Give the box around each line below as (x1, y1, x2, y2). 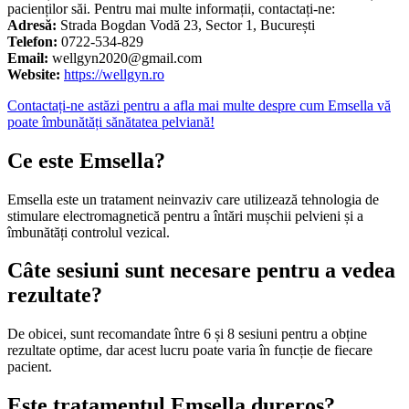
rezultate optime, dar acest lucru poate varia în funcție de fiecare (7, 342, 372, 359)
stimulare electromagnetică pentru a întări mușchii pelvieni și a (7, 207, 363, 224)
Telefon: (7, 33, 58, 49)
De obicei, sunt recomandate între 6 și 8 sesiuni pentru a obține (7, 326, 367, 342)
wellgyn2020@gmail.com (48, 49, 202, 66)
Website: (7, 66, 60, 82)
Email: (7, 49, 48, 66)
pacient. (7, 359, 52, 375)
